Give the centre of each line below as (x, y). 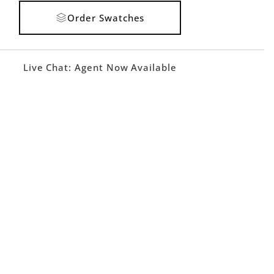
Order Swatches (106, 18)
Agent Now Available (124, 67)
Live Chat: (47, 67)
